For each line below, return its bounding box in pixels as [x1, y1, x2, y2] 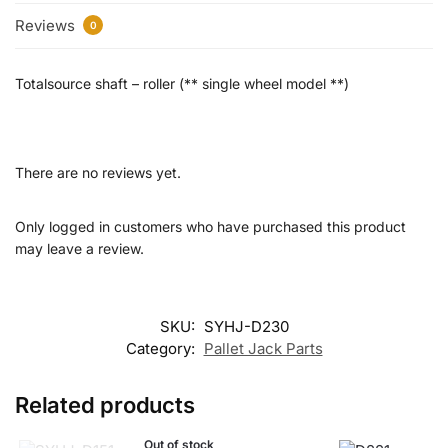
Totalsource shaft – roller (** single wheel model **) [15, 74, 349, 92]
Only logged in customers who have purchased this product [15, 218, 406, 236]
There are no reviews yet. [15, 164, 181, 182]
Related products [15, 392, 195, 419]
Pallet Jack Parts [203, 339, 323, 359]
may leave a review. [15, 240, 144, 258]
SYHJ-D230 [203, 317, 289, 337]
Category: [125, 339, 199, 359]
